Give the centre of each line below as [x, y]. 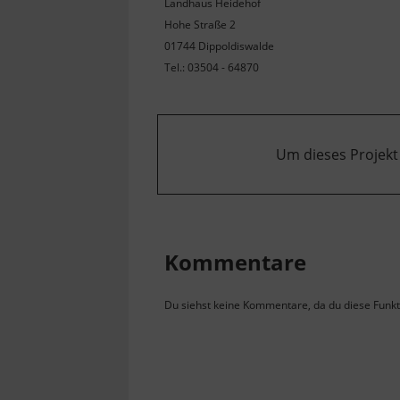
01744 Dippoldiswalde [219, 46]
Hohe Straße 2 [200, 24]
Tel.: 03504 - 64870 [212, 67]
